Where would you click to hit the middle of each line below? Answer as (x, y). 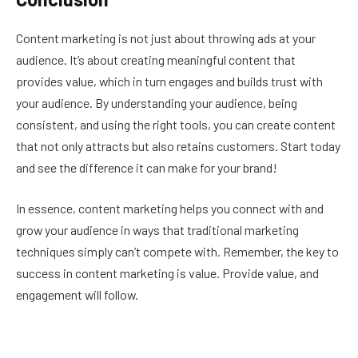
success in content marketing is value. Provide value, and (167, 273)
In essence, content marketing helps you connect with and (170, 209)
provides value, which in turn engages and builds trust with (169, 81)
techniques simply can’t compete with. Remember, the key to (177, 252)
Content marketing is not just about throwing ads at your (166, 38)
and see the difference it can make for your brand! (147, 167)
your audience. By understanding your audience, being (157, 102)
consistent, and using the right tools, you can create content (176, 124)
